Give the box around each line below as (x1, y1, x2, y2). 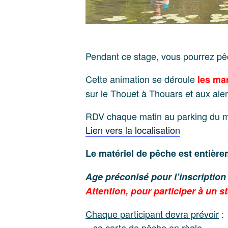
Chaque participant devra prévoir (85, 207, 219, 220)
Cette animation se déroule (85, 72, 197, 85)
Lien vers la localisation (85, 123, 180, 136)
